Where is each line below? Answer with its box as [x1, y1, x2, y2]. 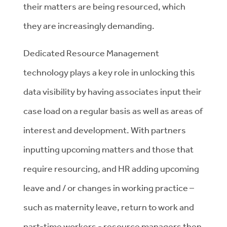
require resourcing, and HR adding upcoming [23, 163, 199, 174]
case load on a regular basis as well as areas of [23, 105, 203, 116]
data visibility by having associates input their [23, 86, 202, 97]
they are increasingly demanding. [23, 20, 155, 31]
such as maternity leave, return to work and [23, 201, 194, 212]
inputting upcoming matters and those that [23, 143, 194, 155]
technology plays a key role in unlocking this [23, 66, 195, 78]
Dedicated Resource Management [23, 47, 159, 58]
